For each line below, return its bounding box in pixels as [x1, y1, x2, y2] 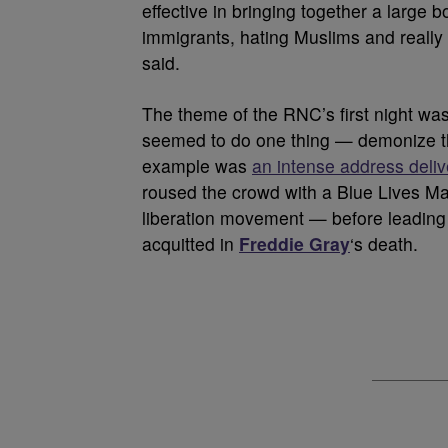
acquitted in [142, 231, 239, 256]
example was [142, 153, 252, 178]
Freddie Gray [239, 231, 350, 256]
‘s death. [350, 231, 418, 256]
